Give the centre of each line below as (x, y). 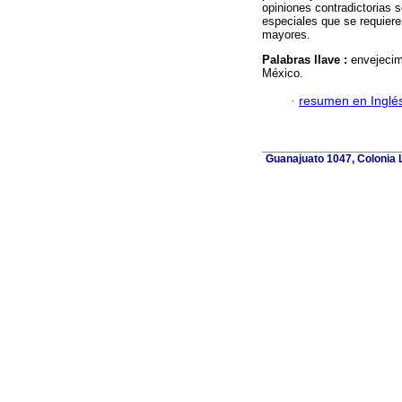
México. (283, 74)
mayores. (286, 35)
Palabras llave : (306, 60)
